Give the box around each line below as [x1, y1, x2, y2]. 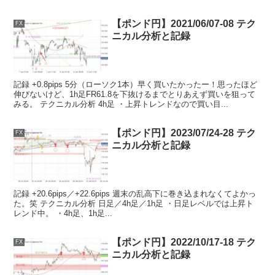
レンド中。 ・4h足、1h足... [14, 208, 113, 218]
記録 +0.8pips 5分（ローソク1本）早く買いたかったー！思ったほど [14, 79, 258, 89]
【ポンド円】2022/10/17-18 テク [112, 237, 257, 248]
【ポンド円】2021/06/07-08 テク [112, 18, 257, 29]
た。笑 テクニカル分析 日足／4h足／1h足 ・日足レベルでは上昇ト [14, 198, 254, 208]
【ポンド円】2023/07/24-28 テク [112, 128, 257, 139]
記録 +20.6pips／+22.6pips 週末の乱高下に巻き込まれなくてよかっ [14, 188, 257, 198]
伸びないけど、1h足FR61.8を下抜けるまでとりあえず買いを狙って [14, 89, 256, 99]
